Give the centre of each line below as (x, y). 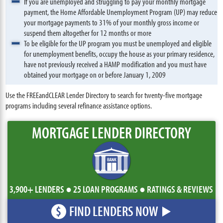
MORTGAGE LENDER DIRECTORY (111, 132)
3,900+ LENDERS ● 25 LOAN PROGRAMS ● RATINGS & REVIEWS (111, 189)
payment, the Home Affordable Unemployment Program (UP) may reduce (121, 12)
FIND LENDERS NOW (113, 211)
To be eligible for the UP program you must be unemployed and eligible (118, 43)
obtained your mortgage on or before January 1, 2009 (95, 74)
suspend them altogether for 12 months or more (88, 33)
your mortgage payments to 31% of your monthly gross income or (112, 22)
